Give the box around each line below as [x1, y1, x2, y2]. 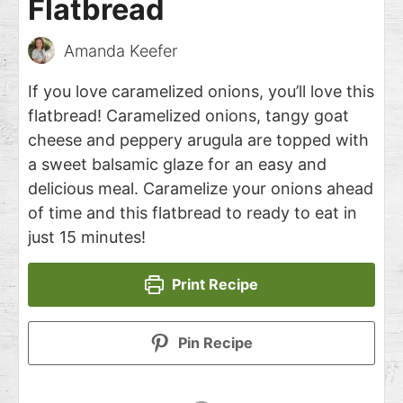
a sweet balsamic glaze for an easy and [28, 155, 327, 175]
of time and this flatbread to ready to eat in [28, 203, 357, 223]
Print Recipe [168, 275, 259, 294]
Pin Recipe [174, 334, 253, 353]
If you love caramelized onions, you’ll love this [28, 82, 374, 102]
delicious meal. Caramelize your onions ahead [28, 179, 373, 199]
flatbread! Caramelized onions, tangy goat [28, 106, 349, 126]
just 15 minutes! [28, 228, 146, 247]
